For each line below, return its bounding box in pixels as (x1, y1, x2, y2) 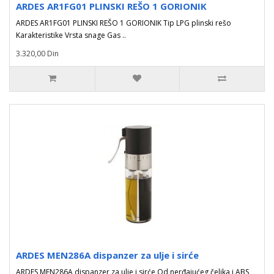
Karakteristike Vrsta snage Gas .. (16, 30, 126, 40)
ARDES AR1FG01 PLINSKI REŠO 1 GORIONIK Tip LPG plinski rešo (16, 18, 231, 28)
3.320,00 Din (16, 48, 59, 59)
